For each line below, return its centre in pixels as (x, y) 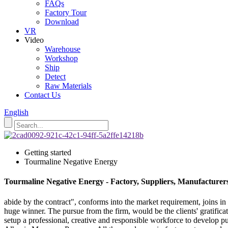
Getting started (48, 152)
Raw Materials (68, 86)
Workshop (61, 58)
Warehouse (63, 49)
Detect (55, 77)
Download (62, 22)
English (16, 112)
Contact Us (42, 95)
